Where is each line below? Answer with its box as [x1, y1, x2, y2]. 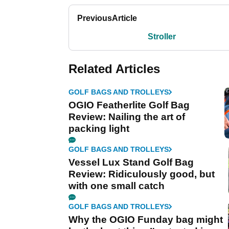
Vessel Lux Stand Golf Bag [68, 157, 194, 168]
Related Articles [68, 62, 160, 76]
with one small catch [68, 180, 165, 192]
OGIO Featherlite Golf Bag [68, 100, 190, 111]
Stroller [147, 32, 176, 41]
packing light [68, 123, 129, 134]
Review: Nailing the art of [68, 111, 185, 123]
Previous [77, 14, 112, 23]
